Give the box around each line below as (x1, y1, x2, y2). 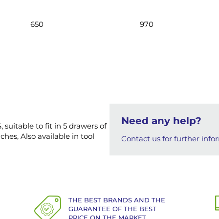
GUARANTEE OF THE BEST (68, 205, 157, 213)
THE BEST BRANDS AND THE (68, 196, 166, 204)
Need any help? (121, 115, 201, 127)
